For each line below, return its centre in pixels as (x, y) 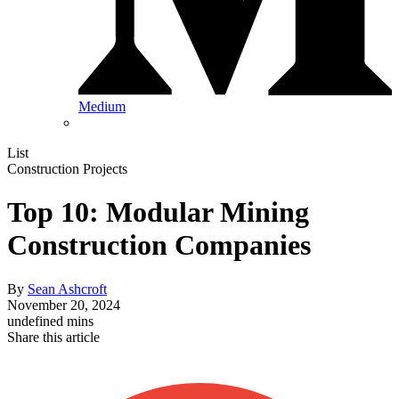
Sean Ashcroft (67, 289)
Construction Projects (67, 169)
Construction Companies (159, 245)
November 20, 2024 (64, 305)
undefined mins (50, 321)
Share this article (53, 337)
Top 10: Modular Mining (158, 212)
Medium (102, 107)
